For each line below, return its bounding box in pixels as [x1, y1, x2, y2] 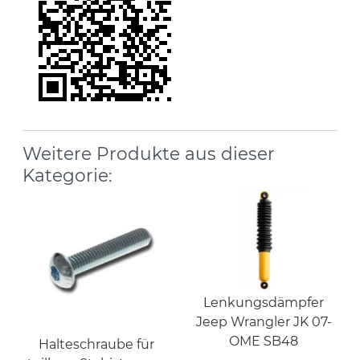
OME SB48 [229, 333, 298, 350]
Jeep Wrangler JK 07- [195, 314, 332, 330]
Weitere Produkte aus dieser [22, 143, 275, 165]
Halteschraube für [39, 337, 154, 353]
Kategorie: [22, 165, 112, 186]
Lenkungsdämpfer [203, 295, 324, 311]
